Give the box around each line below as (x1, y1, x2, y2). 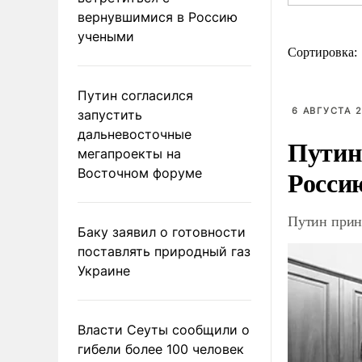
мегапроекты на (78, 145, 181, 162)
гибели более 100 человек (78, 340, 244, 357)
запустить (78, 106, 142, 123)
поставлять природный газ (78, 242, 250, 259)
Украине (78, 262, 130, 279)
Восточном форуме (78, 164, 202, 181)
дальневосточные (78, 125, 192, 142)
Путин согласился (78, 86, 193, 103)
